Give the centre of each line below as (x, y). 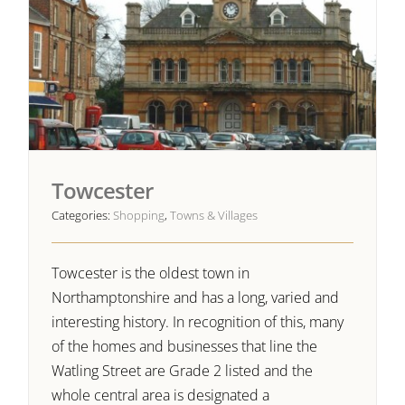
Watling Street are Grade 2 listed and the (183, 370)
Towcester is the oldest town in (151, 273)
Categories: (83, 215)
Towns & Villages (214, 215)
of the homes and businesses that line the (185, 346)
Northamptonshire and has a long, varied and (196, 297)
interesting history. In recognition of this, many (198, 321)
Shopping (139, 215)
